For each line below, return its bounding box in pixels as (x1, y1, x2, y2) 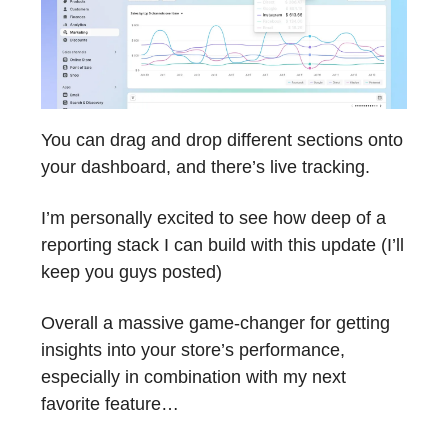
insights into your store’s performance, (41, 340, 345, 361)
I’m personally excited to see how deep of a (41, 208, 386, 229)
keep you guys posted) (41, 262, 222, 283)
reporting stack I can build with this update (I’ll (41, 235, 404, 256)
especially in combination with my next (41, 367, 346, 388)
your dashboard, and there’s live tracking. (41, 157, 370, 178)
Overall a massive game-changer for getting (41, 313, 390, 334)
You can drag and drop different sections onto (41, 130, 403, 151)
